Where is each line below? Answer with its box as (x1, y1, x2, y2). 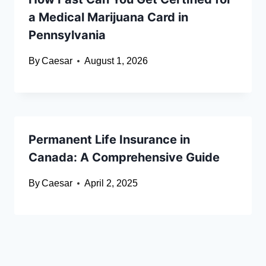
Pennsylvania (28, 28, 106, 43)
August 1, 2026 (84, 56, 148, 66)
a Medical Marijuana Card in (28, 10, 188, 25)
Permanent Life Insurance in (28, 132, 190, 147)
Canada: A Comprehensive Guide (28, 150, 220, 165)
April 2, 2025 (84, 178, 138, 189)
